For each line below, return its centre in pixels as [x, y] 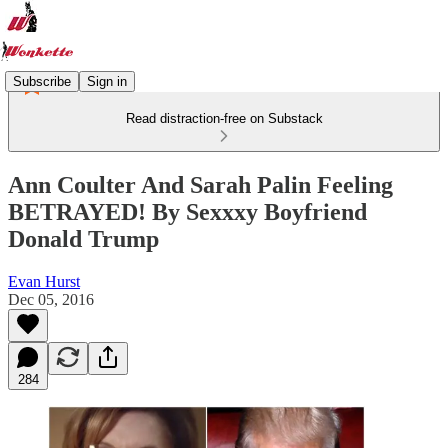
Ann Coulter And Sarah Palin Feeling [200, 184]
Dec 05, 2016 [51, 299]
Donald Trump [83, 238]
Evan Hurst [44, 281]
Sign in [107, 81]
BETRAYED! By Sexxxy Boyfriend [187, 211]
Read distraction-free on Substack [224, 118]
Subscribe [42, 81]
